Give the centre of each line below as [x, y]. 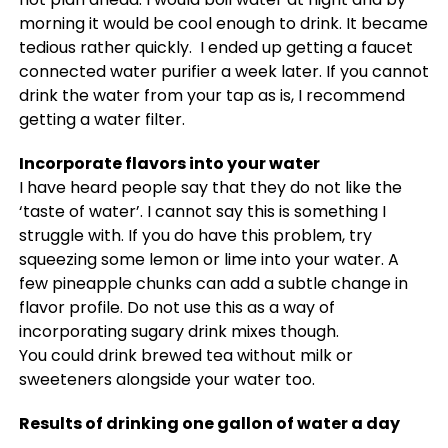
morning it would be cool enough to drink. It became [223, 23]
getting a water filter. [101, 119]
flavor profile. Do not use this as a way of [176, 307]
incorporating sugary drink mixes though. [178, 331]
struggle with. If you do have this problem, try [195, 235]
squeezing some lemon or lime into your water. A [208, 259]
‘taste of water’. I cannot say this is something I [202, 211]
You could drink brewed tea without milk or [185, 355]
